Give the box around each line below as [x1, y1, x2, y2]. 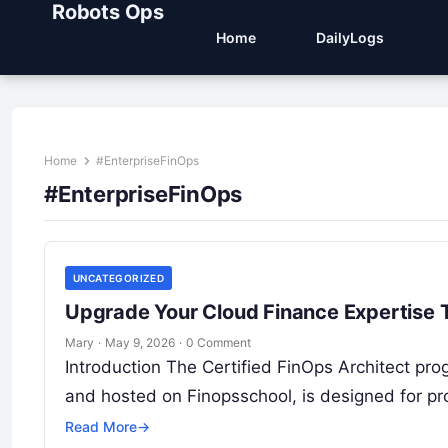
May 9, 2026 [105, 335, 175, 350]
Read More [65, 418, 137, 435]
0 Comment [186, 335, 251, 350]
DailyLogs [316, 29, 384, 46]
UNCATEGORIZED [73, 272, 165, 284]
